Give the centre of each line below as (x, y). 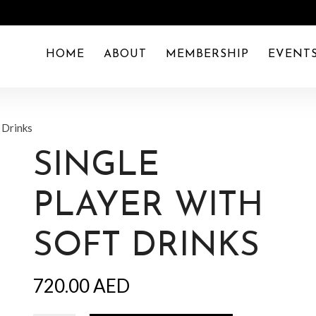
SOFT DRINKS (147, 247)
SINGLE (97, 166)
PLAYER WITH (148, 207)
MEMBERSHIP (207, 54)
